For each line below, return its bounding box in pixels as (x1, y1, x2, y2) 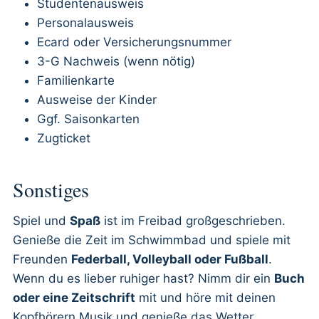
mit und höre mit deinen (135, 291, 276, 305)
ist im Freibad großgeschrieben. (100, 214, 286, 228)
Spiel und (13, 214, 70, 228)
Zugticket (37, 131, 90, 145)
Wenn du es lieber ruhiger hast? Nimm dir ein (13, 271, 274, 286)
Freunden (13, 252, 71, 266)
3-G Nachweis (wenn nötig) (37, 54, 195, 68)
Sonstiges (13, 176, 89, 203)
